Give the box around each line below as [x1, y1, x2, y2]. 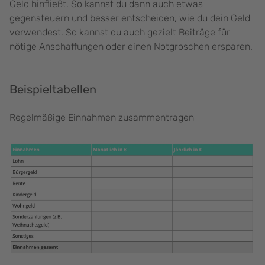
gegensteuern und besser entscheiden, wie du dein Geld [9, 12, 250, 24]
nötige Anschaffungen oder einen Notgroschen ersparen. [9, 41, 253, 53]
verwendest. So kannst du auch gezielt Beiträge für [9, 27, 230, 38]
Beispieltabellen [9, 82, 96, 97]
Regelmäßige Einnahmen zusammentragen [9, 112, 194, 124]
